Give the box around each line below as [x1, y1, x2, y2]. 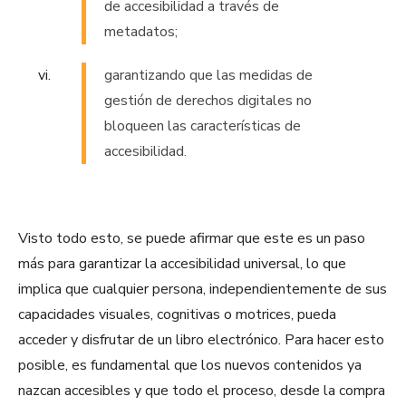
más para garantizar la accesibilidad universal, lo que [18, 254, 346, 275]
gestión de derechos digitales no [104, 91, 312, 111]
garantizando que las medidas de [104, 65, 313, 86]
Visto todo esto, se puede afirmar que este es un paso [18, 228, 365, 249]
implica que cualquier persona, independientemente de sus [18, 279, 387, 300]
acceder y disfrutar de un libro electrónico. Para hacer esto [18, 330, 384, 351]
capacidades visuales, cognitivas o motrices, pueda [18, 304, 336, 325]
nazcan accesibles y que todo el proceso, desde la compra [18, 381, 385, 401]
